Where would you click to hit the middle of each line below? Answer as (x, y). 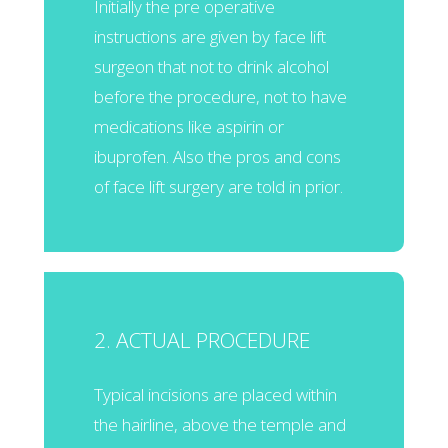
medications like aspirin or (189, 126)
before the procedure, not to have (220, 96)
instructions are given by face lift (210, 36)
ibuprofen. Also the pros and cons (217, 156)
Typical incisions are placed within (215, 394)
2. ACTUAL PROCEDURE (202, 339)
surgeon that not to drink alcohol (211, 66)
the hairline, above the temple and (220, 424)
